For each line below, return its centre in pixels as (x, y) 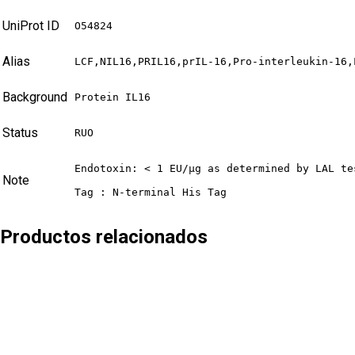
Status (20, 132)
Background (35, 97)
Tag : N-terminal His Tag (151, 192)
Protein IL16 (113, 97)
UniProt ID (31, 25)
